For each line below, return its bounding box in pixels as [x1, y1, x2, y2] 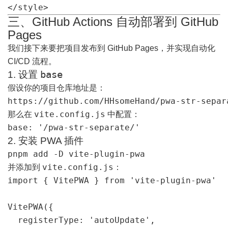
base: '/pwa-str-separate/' [8, 122, 140, 132]
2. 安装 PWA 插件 [8, 135, 83, 146]
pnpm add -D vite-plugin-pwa [8, 149, 145, 159]
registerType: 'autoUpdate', [8, 215, 155, 225]
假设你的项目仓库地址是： [8, 83, 105, 92]
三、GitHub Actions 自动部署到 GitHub [8, 14, 218, 28]
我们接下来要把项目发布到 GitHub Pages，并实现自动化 [8, 43, 215, 52]
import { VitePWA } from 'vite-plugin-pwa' [8, 175, 216, 185]
